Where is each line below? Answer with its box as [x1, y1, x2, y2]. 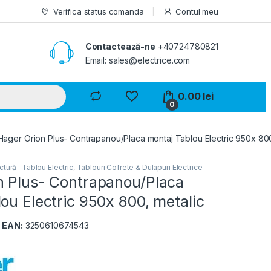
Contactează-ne [85, 41, 155, 51]
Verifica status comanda [53, 6, 144, 16]
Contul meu [175, 6, 218, 16]
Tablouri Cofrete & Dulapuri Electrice [76, 163, 203, 172]
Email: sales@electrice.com [85, 54, 191, 65]
